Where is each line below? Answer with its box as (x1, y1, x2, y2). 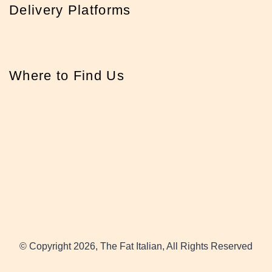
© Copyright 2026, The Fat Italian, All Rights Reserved (19, 240, 253, 251)
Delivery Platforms (9, 2, 131, 18)
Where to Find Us (9, 67, 124, 83)
